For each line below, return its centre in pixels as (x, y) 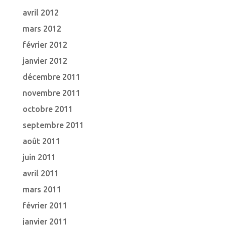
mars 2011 (42, 189)
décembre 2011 (51, 77)
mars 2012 (42, 29)
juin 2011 (39, 157)
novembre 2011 (51, 93)
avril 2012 (40, 13)
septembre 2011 (53, 125)
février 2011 (45, 205)
